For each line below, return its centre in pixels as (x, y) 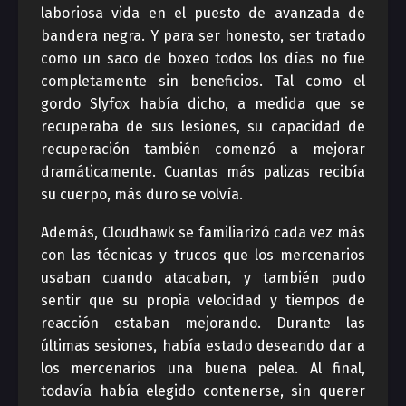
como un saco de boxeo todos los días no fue (203, 58)
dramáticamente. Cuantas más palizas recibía (203, 172)
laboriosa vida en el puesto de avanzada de (203, 13)
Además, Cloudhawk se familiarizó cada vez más (203, 232)
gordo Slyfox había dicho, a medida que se (203, 104)
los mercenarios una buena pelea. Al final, (203, 368)
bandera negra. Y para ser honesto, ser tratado (203, 36)
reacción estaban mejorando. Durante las (203, 323)
